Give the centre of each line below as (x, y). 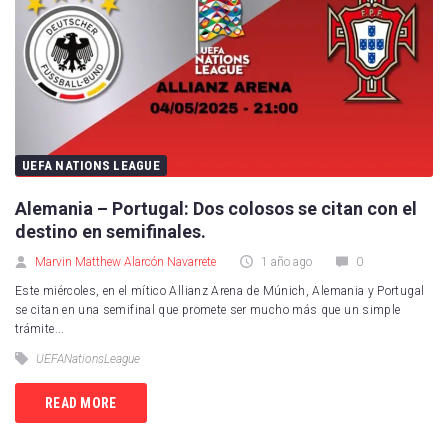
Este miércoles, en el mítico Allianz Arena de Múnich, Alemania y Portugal (220, 291)
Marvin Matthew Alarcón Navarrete (125, 262)
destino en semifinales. (110, 232)
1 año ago (285, 262)
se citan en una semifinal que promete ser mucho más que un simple (208, 310)
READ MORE (81, 402)
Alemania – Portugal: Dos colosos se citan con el (216, 209)
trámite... (40, 329)
